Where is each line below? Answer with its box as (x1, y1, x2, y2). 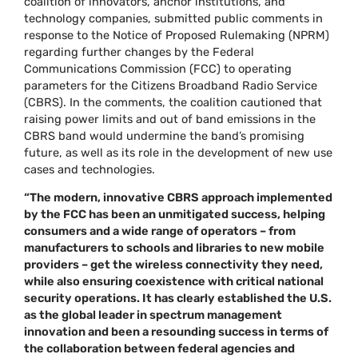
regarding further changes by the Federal (24, 44, 255, 59)
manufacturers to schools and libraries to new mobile (24, 241, 325, 256)
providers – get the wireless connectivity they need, (24, 257, 324, 272)
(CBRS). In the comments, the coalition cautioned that (24, 94, 323, 109)
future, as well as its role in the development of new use (24, 145, 333, 160)
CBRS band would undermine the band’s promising (24, 128, 305, 143)
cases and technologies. (24, 161, 156, 177)
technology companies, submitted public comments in (24, 10, 324, 26)
